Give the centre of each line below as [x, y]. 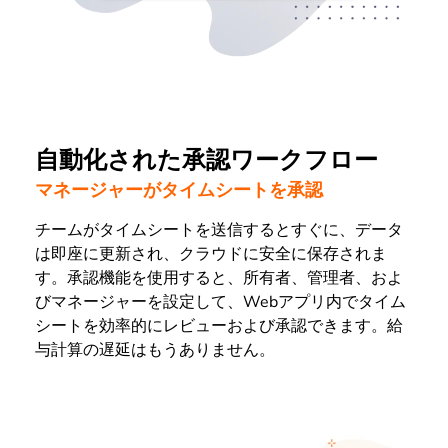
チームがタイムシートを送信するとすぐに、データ [219, 230]
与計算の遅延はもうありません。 [155, 350]
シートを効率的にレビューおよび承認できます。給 [219, 326]
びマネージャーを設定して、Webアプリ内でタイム [220, 302]
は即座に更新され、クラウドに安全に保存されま [211, 254]
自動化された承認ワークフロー [206, 159]
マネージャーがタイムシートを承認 [179, 190]
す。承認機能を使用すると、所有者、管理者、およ [219, 278]
